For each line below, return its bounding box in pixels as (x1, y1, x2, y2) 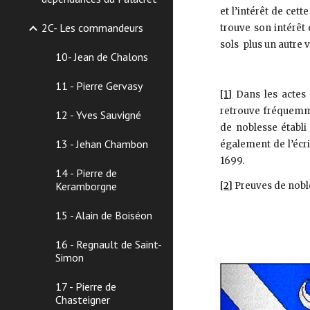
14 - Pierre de (55, 166, 117, 180)
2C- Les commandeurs (42, 21, 143, 35)
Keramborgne (55, 179, 117, 193)
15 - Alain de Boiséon (55, 208, 152, 222)
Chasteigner (55, 293, 110, 307)
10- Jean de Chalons (55, 50, 148, 64)
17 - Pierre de (55, 280, 116, 293)
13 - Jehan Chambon (55, 137, 148, 151)
